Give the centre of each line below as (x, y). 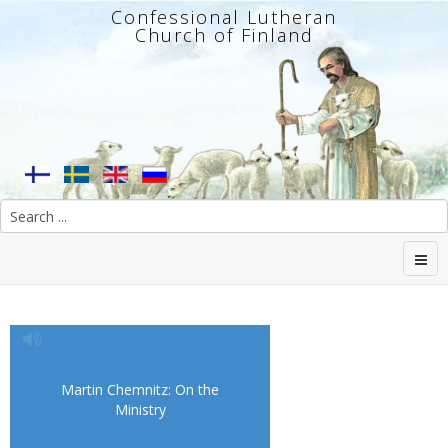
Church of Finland (224, 35)
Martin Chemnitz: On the (140, 389)
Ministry (140, 409)
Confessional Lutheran (224, 17)
